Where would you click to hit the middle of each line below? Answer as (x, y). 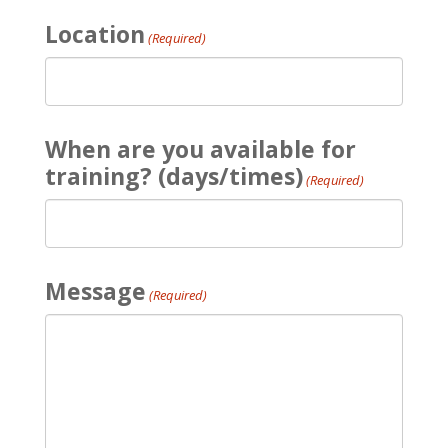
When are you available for (200, 149)
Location (94, 34)
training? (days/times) (173, 176)
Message (95, 291)
